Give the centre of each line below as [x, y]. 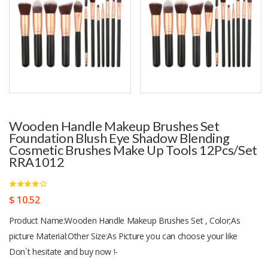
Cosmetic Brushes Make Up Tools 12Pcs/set [133, 150]
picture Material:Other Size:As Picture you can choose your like [123, 236]
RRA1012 [37, 162]
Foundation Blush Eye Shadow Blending [119, 138]
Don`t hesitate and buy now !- [63, 252]
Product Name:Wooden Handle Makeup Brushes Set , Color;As [125, 221]
